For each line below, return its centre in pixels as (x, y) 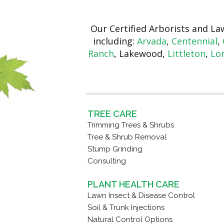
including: (115, 41)
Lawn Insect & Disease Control (141, 196)
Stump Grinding (115, 149)
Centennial (194, 41)
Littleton (186, 54)
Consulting (106, 161)
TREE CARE (112, 114)
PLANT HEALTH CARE (133, 184)
